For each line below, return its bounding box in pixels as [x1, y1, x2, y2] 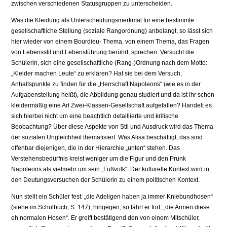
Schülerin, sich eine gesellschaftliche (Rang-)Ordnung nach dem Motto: [11, 59, 208, 67]
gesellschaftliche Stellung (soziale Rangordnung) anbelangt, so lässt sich [11, 27, 213, 35]
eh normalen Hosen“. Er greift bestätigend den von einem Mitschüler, [11, 214, 200, 222]
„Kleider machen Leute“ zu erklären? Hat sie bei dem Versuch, [11, 70, 182, 78]
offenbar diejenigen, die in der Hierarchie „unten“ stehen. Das [11, 144, 180, 152]
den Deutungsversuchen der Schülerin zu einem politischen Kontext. [11, 176, 200, 184]
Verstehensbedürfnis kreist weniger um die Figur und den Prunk [11, 155, 186, 163]
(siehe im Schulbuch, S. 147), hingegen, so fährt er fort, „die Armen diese [11, 204, 210, 211]
